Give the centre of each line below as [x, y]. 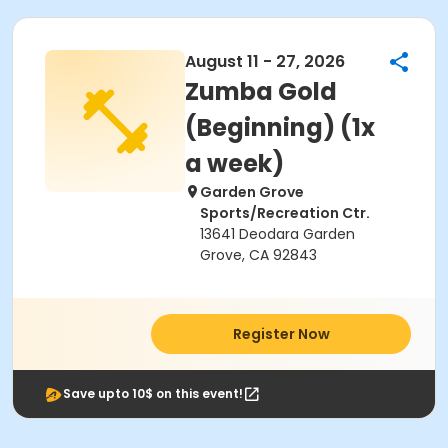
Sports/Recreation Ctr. [285, 213]
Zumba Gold [261, 91]
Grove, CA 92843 [258, 255]
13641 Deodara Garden [277, 234]
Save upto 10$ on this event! [153, 393]
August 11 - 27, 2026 [265, 61]
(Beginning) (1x [280, 127]
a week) [234, 163]
